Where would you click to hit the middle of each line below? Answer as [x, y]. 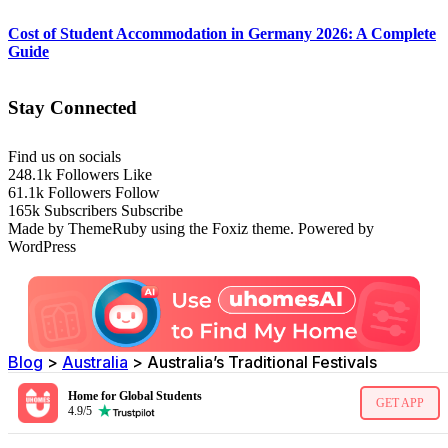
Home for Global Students [135, 395]
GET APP [400, 403]
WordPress [42, 246]
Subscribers [80, 210]
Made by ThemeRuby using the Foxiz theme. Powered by [191, 228]
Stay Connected [72, 108]
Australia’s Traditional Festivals [262, 362]
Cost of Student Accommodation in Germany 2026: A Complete [222, 33]
